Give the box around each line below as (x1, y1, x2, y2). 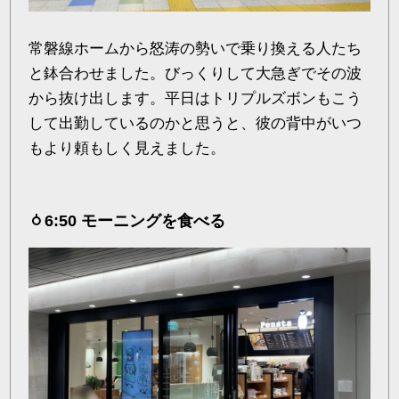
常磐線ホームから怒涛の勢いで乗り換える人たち (28, 39, 362, 57)
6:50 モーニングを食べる (45, 211, 226, 230)
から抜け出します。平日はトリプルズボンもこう (28, 89, 362, 107)
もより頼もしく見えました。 (28, 139, 226, 157)
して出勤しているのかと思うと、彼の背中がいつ (28, 114, 362, 132)
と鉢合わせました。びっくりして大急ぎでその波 (28, 64, 362, 82)
